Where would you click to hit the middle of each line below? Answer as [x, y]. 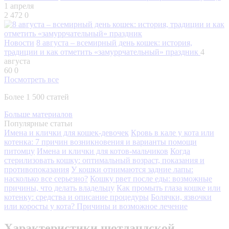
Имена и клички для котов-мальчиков [102, 151]
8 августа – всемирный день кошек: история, [114, 42]
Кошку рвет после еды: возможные [151, 178]
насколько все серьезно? [46, 178]
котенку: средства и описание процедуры [76, 197]
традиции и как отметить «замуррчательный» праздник [102, 52]
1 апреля [19, 6]
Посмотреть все [31, 79]
